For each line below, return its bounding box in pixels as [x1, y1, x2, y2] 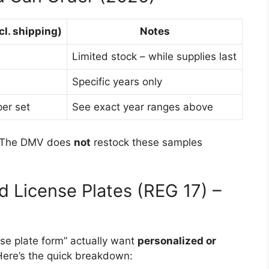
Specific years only [72, 75, 162, 88]
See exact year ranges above [72, 100, 213, 113]
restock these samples [91, 136, 202, 148]
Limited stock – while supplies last [72, 50, 237, 62]
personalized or [138, 234, 216, 247]
